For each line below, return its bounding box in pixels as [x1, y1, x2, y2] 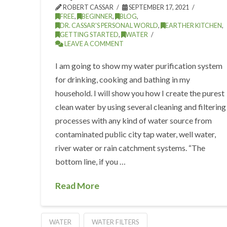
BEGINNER [82, 12, 113, 20]
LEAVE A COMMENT [63, 40, 124, 48]
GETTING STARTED [60, 30, 119, 39]
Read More [55, 180, 100, 191]
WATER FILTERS [91, 217, 139, 226]
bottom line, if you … [55, 156, 126, 166]
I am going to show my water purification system [55, 60, 223, 70]
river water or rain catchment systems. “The [55, 142, 206, 153]
